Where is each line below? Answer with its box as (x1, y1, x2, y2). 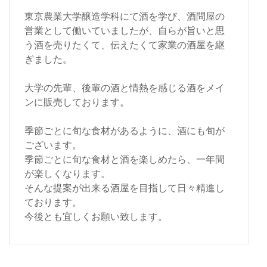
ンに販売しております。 (24, 97, 129, 108)
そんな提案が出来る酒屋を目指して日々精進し (24, 182, 225, 194)
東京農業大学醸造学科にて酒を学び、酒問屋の (24, 11, 225, 22)
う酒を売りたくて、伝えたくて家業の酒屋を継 (24, 39, 225, 51)
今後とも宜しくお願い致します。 (24, 211, 167, 222)
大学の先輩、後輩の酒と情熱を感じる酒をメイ (24, 82, 225, 94)
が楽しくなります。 (24, 168, 110, 179)
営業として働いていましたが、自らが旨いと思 (24, 25, 225, 36)
